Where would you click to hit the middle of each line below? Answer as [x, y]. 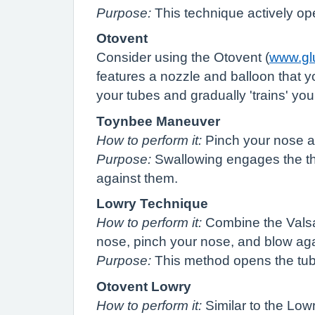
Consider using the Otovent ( [183, 57]
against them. [137, 178]
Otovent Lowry [144, 286]
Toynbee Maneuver [158, 121]
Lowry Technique [152, 204]
